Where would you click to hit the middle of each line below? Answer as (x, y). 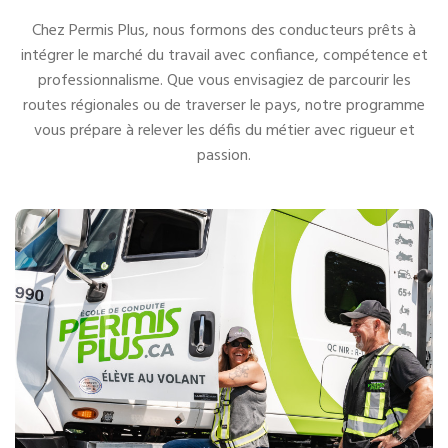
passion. (224, 155)
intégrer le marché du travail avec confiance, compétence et (224, 55)
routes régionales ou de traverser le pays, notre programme (224, 105)
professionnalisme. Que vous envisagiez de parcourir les (224, 80)
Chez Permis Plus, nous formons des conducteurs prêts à (224, 30)
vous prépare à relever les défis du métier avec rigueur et (224, 130)
